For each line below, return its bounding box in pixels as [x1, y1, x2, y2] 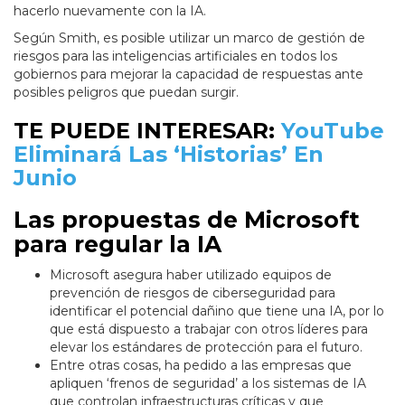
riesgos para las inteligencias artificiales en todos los [14, 48, 337, 65]
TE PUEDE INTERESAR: [14, 118, 281, 145]
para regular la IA [14, 231, 221, 259]
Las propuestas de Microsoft [14, 206, 360, 234]
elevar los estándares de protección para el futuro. [50, 339, 363, 356]
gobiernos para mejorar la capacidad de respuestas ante [14, 66, 363, 83]
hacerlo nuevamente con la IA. [14, 3, 210, 20]
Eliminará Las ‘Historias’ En [14, 141, 324, 168]
